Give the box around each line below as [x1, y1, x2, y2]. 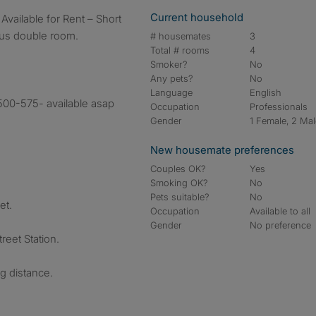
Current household [150, 11, 243, 24]
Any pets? [150, 73, 193, 84]
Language [150, 87, 193, 98]
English [250, 87, 282, 98]
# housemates [150, 30, 211, 42]
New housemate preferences [150, 143, 294, 157]
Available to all [250, 205, 311, 217]
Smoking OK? [150, 177, 208, 188]
